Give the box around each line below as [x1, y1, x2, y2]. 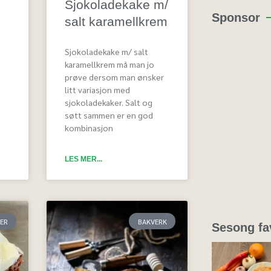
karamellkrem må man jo [65, 59, 155, 70]
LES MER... [65, 155, 103, 164]
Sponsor [212, 11, 260, 25]
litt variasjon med [65, 84, 131, 96]
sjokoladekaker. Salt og [65, 97, 153, 108]
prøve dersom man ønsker [65, 71, 165, 83]
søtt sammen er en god [65, 109, 154, 121]
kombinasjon [65, 122, 114, 134]
